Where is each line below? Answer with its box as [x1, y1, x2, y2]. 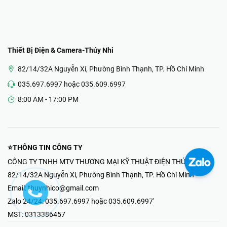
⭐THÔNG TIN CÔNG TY [8, 143, 83, 152]
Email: [8, 183, 28, 192]
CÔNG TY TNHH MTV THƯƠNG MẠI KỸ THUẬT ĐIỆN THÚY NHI [8, 157, 203, 166]
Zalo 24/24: [8, 197, 45, 205]
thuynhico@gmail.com [28, 183, 99, 192]
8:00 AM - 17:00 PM [18, 95, 79, 103]
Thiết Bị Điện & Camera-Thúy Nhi [8, 46, 113, 54]
